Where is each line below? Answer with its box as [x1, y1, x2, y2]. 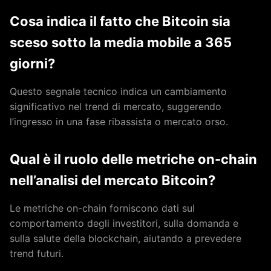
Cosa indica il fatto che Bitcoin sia [10, 13, 230, 30]
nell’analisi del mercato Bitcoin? [10, 172, 215, 189]
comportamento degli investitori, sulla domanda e [10, 217, 238, 230]
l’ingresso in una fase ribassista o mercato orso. [10, 116, 228, 128]
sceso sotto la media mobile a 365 [10, 34, 232, 51]
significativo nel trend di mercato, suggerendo [10, 100, 221, 113]
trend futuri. [10, 247, 64, 260]
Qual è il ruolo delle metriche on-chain [10, 151, 257, 168]
